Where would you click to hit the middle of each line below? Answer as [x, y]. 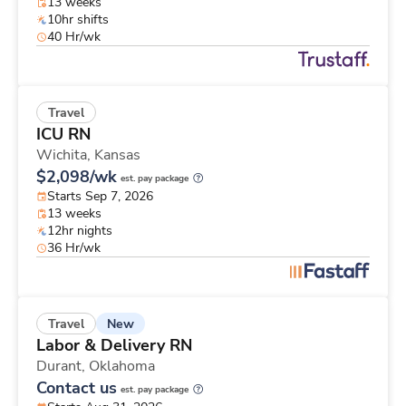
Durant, [63, 367]
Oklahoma [122, 367]
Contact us [77, 388]
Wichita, [65, 155]
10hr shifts [78, 20]
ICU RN [63, 135]
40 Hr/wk [74, 37]
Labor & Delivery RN [114, 346]
